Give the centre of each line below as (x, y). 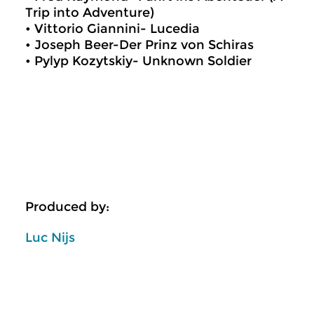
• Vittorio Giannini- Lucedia (112, 29)
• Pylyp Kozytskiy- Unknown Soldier (138, 61)
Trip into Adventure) (90, 13)
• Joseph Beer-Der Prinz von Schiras (139, 45)
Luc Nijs (50, 237)
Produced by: (67, 207)
